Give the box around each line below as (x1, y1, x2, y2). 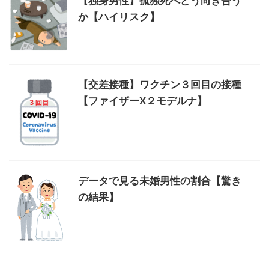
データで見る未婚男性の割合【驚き (78, 175, 241, 187)
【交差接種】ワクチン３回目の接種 (78, 79, 241, 91)
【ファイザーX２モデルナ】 (78, 95, 207, 107)
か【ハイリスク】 (78, 11, 160, 23)
